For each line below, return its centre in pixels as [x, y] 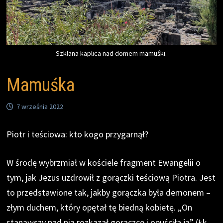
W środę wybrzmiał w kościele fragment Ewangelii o [104, 162]
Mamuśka [41, 85]
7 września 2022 [40, 106]
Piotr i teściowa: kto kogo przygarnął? [78, 134]
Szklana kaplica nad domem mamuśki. [111, 53]
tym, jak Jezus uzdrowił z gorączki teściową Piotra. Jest [111, 177]
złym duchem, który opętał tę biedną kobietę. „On [100, 207]
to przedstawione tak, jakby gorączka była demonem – [109, 192]
